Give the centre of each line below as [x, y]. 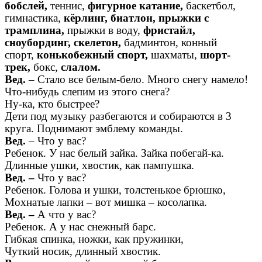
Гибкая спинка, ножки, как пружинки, [94, 239]
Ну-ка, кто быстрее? [52, 104]
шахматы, [175, 55]
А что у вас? [67, 215]
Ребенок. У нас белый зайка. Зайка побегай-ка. [114, 153]
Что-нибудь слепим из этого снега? [87, 92]
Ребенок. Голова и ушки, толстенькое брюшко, [115, 190]
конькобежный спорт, [92, 55]
